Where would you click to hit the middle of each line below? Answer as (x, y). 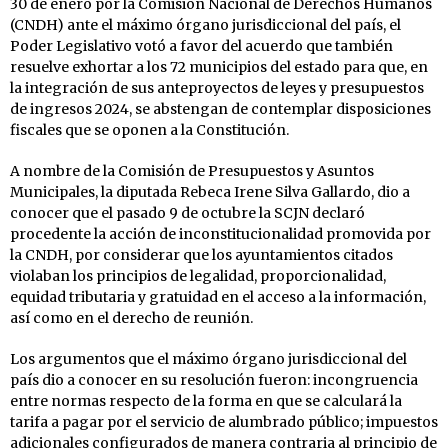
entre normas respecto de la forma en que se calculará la (206, 400)
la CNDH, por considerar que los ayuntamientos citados (201, 254)
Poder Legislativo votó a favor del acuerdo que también (201, 45)
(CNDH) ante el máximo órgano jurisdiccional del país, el (205, 24)
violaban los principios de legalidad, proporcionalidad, (198, 275)
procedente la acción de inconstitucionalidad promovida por (220, 233)
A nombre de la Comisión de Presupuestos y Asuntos (192, 170)
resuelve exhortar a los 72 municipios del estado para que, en (219, 66)
